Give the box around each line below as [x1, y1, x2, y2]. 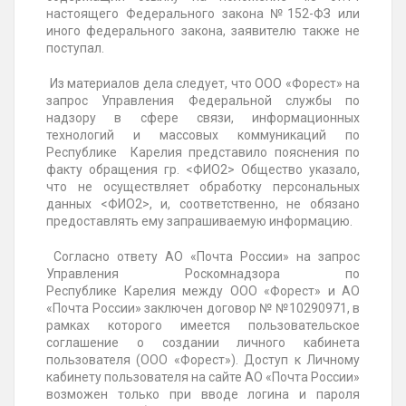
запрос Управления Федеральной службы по [46, 93, 360, 109]
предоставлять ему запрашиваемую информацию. [46, 214, 353, 229]
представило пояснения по [181, 145, 361, 160]
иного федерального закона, [46, 24, 226, 39]
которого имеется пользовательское [90, 318, 360, 333]
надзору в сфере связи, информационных [46, 111, 360, 126]
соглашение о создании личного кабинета [46, 335, 360, 351]
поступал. [46, 41, 104, 56]
